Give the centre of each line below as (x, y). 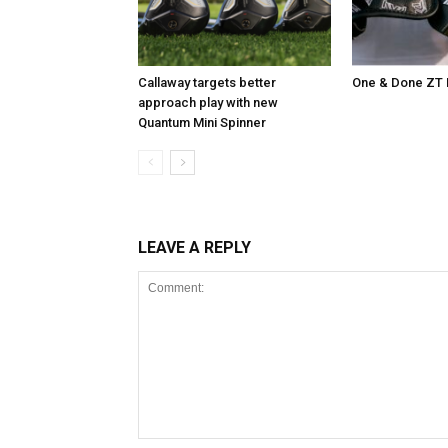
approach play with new (208, 102)
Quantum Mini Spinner (202, 122)
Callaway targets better (207, 82)
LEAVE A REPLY (194, 247)
